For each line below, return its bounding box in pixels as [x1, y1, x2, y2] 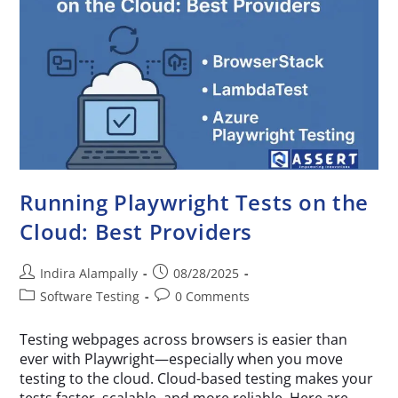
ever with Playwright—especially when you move [20, 349, 344, 369]
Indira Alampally [40, 265, 139, 282]
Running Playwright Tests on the [20, 187, 370, 217]
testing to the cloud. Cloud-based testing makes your [20, 369, 374, 388]
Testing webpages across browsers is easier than [20, 330, 348, 349]
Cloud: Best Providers [20, 217, 253, 246]
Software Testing [40, 288, 140, 305]
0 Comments [175, 288, 251, 305]
